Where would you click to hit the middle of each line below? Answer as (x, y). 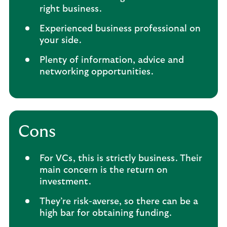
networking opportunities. (97, 72)
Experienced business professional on (120, 29)
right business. (71, 9)
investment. (65, 182)
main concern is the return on (104, 170)
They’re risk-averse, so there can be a (119, 202)
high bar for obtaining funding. (106, 213)
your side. (61, 41)
